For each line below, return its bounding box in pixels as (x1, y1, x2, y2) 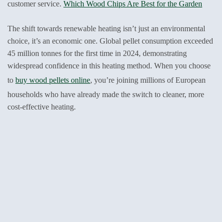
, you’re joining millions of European (90, 75, 206, 84)
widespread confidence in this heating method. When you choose (7, 61, 211, 70)
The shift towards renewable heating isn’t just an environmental (7, 24, 205, 33)
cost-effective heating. (7, 102, 76, 111)
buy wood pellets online (15, 75, 90, 84)
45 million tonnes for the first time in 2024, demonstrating (7, 49, 187, 57)
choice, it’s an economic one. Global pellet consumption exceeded (7, 36, 213, 45)
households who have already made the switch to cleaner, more (7, 90, 204, 99)
